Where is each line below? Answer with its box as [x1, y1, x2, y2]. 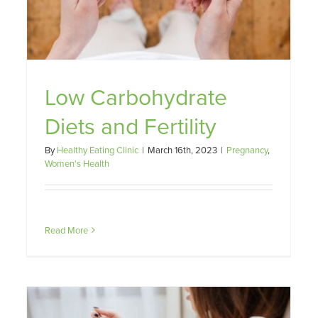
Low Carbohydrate [45, 79, 227, 112]
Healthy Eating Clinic [57, 143, 138, 156]
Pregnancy [226, 143, 268, 156]
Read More [45, 223, 88, 236]
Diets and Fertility [45, 109, 216, 141]
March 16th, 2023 [148, 143, 217, 156]
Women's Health [45, 156, 109, 170]
